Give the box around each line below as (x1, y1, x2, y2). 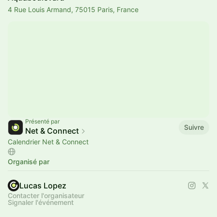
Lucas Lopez (19, 181, 66, 190)
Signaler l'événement (8, 198, 74, 206)
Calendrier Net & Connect (8, 138, 89, 146)
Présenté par (25, 118, 60, 125)
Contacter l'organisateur (8, 191, 84, 200)
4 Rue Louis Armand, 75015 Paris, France (8, 5, 139, 14)
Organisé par (8, 157, 49, 166)
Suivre (184, 123, 204, 131)
